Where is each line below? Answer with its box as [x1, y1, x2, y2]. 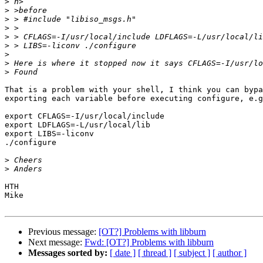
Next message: [28, 237, 85, 248]
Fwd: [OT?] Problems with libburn [85, 237, 214, 248]
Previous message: [28, 227, 99, 237]
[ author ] [213, 248, 247, 258]
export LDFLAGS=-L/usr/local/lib [5, 120, 150, 130]
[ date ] [110, 248, 136, 258]
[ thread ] [138, 248, 171, 258]
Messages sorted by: [28, 248, 107, 258]
